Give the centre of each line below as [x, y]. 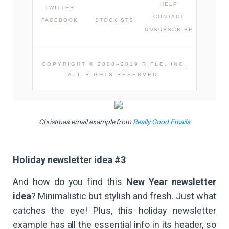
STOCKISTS [114, 20]
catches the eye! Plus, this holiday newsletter [114, 211]
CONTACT [169, 17]
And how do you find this [70, 182]
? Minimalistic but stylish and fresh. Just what [123, 196]
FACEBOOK [60, 20]
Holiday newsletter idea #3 [69, 160]
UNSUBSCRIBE [169, 30]
